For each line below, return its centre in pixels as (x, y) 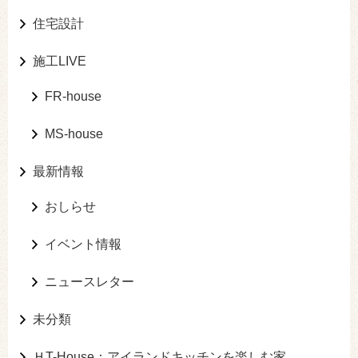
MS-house (74, 134)
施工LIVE (60, 61)
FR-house (73, 96)
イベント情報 (83, 244)
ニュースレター (89, 282)
